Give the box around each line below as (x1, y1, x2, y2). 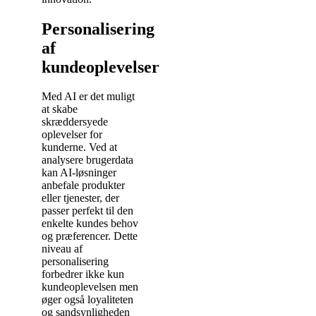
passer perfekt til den (42, 205, 133, 217)
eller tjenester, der (42, 192, 119, 205)
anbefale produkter (42, 179, 125, 192)
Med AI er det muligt (42, 90, 135, 103)
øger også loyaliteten (42, 293, 133, 306)
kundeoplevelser (42, 57, 159, 76)
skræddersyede (42, 116, 108, 128)
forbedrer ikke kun (42, 268, 124, 281)
